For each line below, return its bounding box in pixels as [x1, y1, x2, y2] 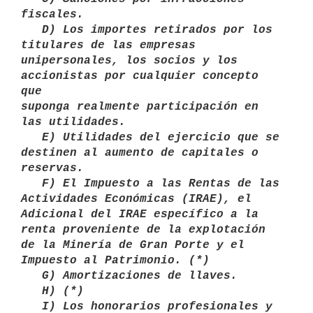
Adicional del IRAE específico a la [21, 208, 259, 221]
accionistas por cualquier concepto [21, 69, 259, 82]
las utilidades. [21, 115, 133, 129]
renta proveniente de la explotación [21, 223, 265, 236]
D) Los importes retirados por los [21, 23, 42, 36]
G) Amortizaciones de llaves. [21, 269, 42, 282]
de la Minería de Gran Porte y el [21, 238, 245, 252]
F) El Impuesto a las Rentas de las [21, 177, 42, 190]
